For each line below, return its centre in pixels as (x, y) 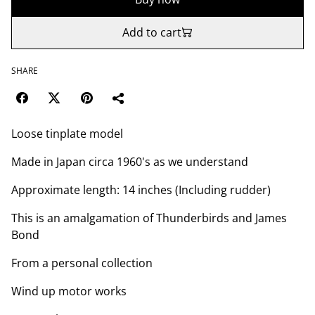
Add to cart (152, 32)
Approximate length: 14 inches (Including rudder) (141, 189)
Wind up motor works (69, 291)
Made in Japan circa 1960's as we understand (130, 161)
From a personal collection (82, 263)
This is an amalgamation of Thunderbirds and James (149, 218)
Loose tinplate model (67, 133)
